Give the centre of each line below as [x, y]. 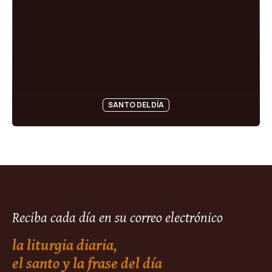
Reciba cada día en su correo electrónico [117, 217]
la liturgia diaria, [65, 245]
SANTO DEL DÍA [136, 105]
